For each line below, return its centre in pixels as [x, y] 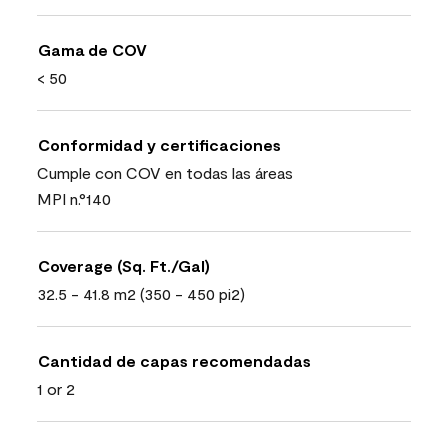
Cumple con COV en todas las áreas [165, 172]
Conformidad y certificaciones [159, 144]
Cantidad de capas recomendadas [174, 360]
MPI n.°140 [74, 198]
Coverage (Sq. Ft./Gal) [124, 265]
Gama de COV [92, 49]
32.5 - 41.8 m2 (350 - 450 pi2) [141, 293]
